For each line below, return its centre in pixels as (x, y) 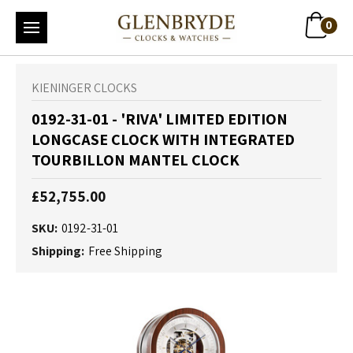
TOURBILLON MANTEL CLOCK (136, 160)
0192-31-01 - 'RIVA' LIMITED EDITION (160, 119)
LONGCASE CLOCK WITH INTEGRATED (163, 139)
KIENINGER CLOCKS (84, 88)
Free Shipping (125, 251)
